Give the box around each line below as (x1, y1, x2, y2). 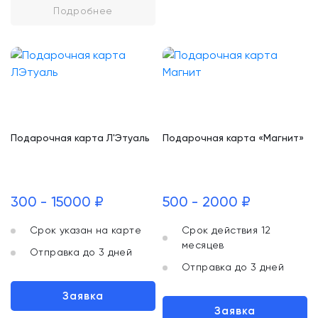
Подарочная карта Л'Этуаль (11, 131, 150, 143)
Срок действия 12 (182, 224, 271, 236)
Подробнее (53, 4, 114, 16)
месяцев (182, 239, 224, 251)
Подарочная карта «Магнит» (163, 131, 304, 143)
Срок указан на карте (30, 224, 141, 236)
